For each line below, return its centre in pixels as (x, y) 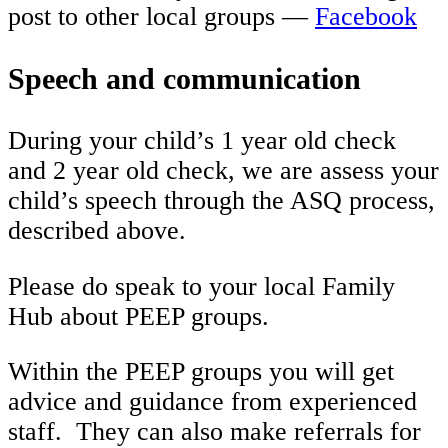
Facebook (366, 17)
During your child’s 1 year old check (202, 141)
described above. (97, 231)
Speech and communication (184, 79)
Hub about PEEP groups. (142, 316)
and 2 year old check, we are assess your (223, 171)
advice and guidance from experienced (212, 402)
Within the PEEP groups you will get (201, 372)
